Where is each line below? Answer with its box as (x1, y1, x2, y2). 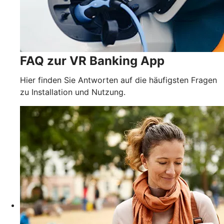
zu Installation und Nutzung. (20, 86, 125, 97)
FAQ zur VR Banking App (20, 53, 164, 68)
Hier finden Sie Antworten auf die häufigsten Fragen (20, 74, 217, 85)
